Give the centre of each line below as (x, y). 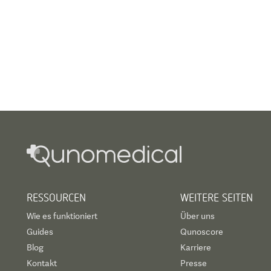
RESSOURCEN (56, 197)
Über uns (197, 216)
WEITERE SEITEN (216, 197)
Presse (193, 263)
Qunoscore (201, 232)
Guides (40, 232)
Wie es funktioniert (62, 216)
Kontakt (42, 263)
